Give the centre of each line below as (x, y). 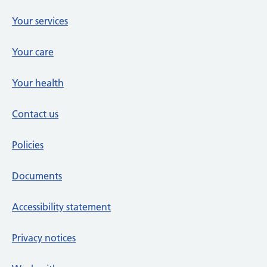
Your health (38, 83)
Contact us (35, 114)
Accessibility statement (61, 207)
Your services (40, 21)
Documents (37, 176)
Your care (33, 52)
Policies (28, 145)
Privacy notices (44, 238)
